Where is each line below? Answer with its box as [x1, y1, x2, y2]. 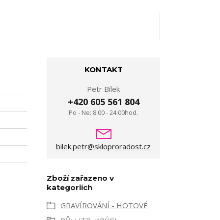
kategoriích [47, 183, 92, 192]
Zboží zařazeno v [47, 173, 114, 183]
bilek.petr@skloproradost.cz [56, 141, 151, 151]
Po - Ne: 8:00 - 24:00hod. [69, 108, 138, 117]
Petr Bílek [87, 84, 120, 94]
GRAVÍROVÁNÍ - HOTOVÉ [60, 200, 148, 210]
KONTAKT [84, 65, 123, 74]
